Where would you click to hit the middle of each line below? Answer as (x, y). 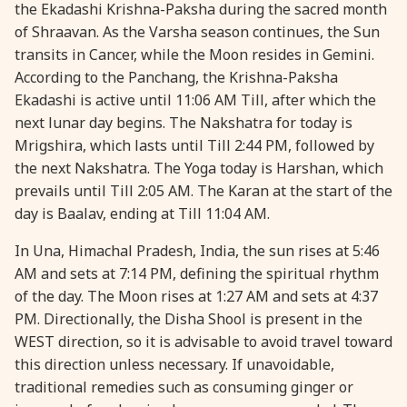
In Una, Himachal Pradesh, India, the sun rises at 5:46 (197, 250)
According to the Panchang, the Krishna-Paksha (176, 77)
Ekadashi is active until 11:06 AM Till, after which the (195, 99)
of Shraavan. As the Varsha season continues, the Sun (197, 31)
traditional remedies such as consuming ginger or (184, 387)
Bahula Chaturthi (318, 345)
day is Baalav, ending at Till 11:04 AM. (142, 213)
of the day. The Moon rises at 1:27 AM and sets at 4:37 (196, 296)
